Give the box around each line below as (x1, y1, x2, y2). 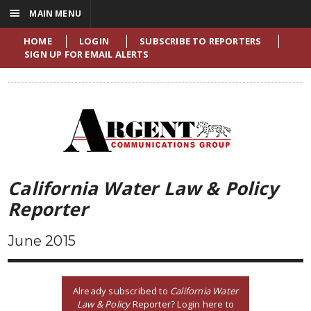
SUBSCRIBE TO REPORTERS (140, 35, 262, 47)
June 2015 (8, 233, 76, 249)
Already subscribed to (72, 284, 171, 297)
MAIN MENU (27, 8, 81, 19)
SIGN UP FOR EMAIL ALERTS (24, 48, 149, 60)
